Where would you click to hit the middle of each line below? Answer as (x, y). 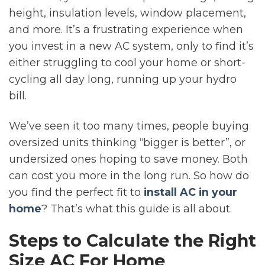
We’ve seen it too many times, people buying (129, 125)
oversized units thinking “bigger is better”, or (127, 142)
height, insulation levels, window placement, (127, 12)
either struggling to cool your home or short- (127, 62)
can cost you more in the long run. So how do (129, 175)
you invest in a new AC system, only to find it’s (131, 46)
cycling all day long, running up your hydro (123, 79)
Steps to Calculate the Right (132, 240)
